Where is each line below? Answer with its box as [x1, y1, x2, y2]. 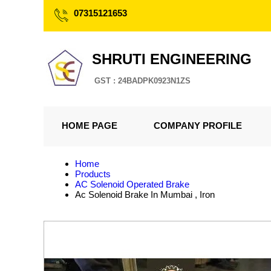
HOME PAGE [62, 120, 117, 131]
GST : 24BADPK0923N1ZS [94, 76, 191, 85]
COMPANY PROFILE [154, 120, 242, 131]
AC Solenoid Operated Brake [75, 179, 189, 189]
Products [75, 169, 111, 179]
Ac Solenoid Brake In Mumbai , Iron [75, 189, 215, 200]
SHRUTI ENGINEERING [92, 51, 252, 67]
